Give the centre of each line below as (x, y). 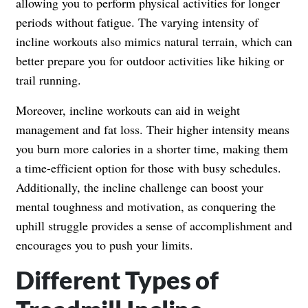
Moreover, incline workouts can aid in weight (128, 110)
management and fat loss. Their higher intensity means (153, 129)
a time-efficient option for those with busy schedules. (148, 167)
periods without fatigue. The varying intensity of (137, 22)
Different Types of (118, 279)
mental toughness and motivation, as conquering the (146, 206)
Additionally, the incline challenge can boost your (140, 187)
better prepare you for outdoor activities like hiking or (150, 60)
